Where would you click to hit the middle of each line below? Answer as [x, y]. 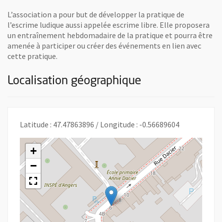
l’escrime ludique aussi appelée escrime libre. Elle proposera [109, 25]
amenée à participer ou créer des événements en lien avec [104, 45]
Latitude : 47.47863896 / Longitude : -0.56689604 [100, 124]
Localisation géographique [74, 81]
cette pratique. [32, 56]
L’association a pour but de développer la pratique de [96, 14]
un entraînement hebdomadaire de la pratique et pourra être [110, 35]
